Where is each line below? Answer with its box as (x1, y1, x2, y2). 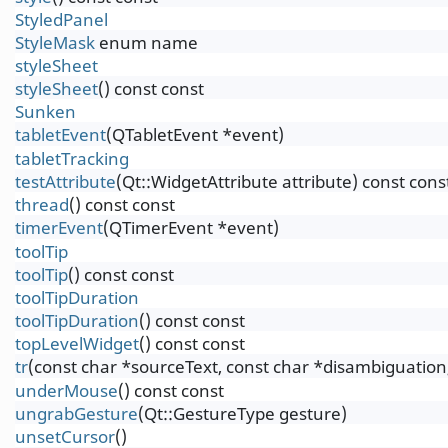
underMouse (15, 379, 118, 402)
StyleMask (15, 31, 95, 54)
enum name (95, 31, 198, 54)
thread (15, 193, 69, 216)
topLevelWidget (15, 332, 139, 355)
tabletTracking (15, 147, 129, 170)
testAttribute (15, 170, 116, 193)
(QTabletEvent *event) (106, 123, 284, 146)
